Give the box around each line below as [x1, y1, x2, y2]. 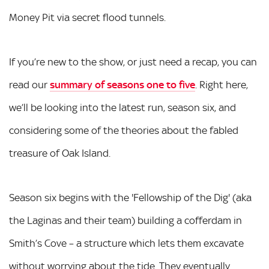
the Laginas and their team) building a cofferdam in [9, 214, 242, 226]
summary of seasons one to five [50, 79, 195, 91]
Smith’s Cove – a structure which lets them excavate [9, 237, 244, 249]
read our [9, 79, 50, 91]
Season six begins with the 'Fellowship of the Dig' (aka [9, 192, 252, 204]
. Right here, [195, 79, 248, 91]
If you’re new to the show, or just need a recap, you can [9, 56, 257, 68]
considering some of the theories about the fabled [9, 124, 238, 136]
